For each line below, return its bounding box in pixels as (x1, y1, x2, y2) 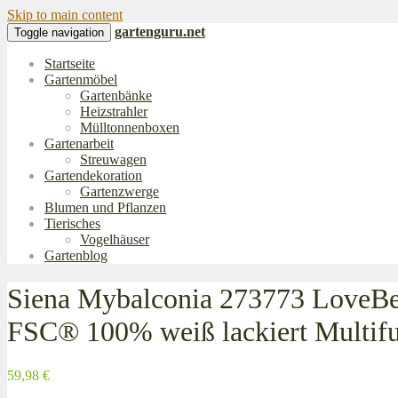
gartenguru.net (115, 24, 205, 39)
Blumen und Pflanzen (44, 200, 166, 215)
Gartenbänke (80, 88, 152, 103)
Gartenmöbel (44, 72, 117, 87)
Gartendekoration (44, 168, 142, 183)
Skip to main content (7, 7, 123, 22)
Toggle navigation (14, 26, 104, 39)
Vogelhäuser (80, 232, 149, 247)
